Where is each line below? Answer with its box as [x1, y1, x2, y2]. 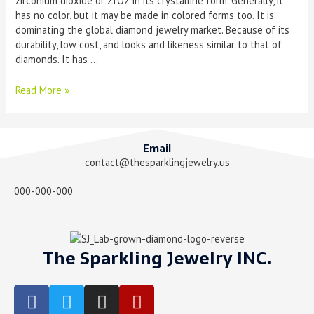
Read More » [15, 83, 70, 97]
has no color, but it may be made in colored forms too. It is [15, 8, 275, 22]
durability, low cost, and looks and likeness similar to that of [15, 37, 282, 51]
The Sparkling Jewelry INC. [43, 244, 271, 273]
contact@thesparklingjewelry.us [84, 155, 230, 169]
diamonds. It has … [15, 52, 99, 66]
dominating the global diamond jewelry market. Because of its [15, 22, 290, 36]
